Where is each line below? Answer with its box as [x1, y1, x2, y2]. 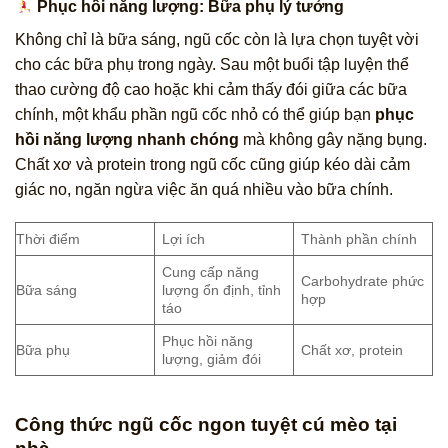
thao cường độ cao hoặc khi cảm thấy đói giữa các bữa [15, 80, 407, 98]
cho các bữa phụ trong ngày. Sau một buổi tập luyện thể [15, 55, 409, 73]
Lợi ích [162, 231, 206, 248]
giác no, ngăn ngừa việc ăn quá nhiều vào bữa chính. [15, 180, 393, 198]
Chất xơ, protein [301, 342, 404, 359]
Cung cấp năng [162, 264, 260, 281]
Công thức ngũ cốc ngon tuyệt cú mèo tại [15, 414, 397, 436]
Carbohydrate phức [301, 273, 425, 290]
